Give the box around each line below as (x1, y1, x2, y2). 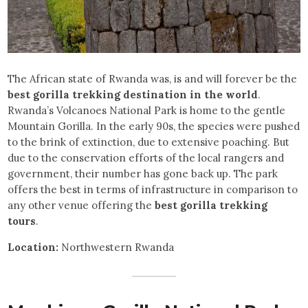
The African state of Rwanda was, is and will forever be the (8, 72, 298, 86)
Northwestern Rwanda (58, 241, 175, 254)
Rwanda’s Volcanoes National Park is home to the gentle (8, 104, 286, 118)
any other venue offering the (8, 199, 155, 212)
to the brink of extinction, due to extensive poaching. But (8, 135, 290, 149)
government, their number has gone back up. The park (8, 167, 278, 181)
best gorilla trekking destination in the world (8, 88, 258, 102)
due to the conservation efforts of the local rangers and (8, 151, 285, 165)
